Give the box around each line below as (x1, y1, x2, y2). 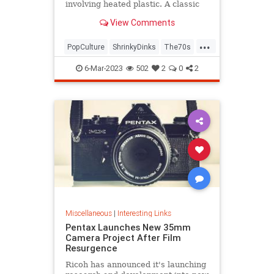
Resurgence (65, 242, 117, 254)
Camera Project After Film (65, 231, 181, 243)
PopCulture (67, 42, 105, 52)
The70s (164, 42, 191, 52)
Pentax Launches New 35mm (65, 221, 191, 233)
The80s (67, 62, 94, 72)
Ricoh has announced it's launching (65, 259, 206, 269)
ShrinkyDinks (113, 42, 156, 52)
